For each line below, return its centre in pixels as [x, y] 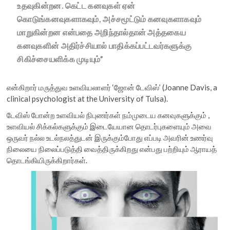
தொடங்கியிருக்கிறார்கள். [47, 160]
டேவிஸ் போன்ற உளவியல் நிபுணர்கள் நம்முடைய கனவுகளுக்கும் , [108, 115]
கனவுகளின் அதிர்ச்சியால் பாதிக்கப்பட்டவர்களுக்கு [104, 46]
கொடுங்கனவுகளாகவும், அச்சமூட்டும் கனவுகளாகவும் [109, 19]
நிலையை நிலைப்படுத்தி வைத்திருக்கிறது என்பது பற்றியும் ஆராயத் [112, 149]
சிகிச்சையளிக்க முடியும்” [60, 59]
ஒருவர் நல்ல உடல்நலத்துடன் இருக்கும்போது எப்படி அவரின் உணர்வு [110, 138]
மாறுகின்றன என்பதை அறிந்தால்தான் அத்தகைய [101, 32]
